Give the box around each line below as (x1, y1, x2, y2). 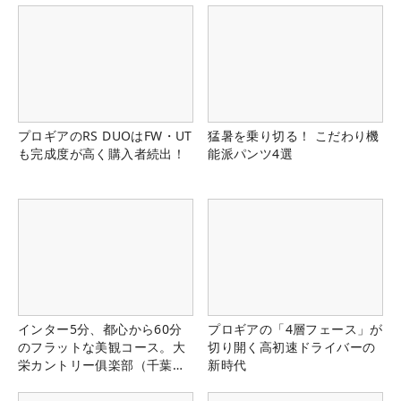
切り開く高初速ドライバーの (208, 337, 376, 355)
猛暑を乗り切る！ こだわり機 (208, 126, 380, 144)
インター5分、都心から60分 (18, 320, 183, 337)
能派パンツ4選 (208, 144, 293, 162)
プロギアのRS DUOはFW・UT (18, 126, 192, 144)
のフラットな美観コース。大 (18, 337, 186, 355)
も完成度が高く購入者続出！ (18, 144, 186, 162)
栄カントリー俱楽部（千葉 (18, 355, 173, 373)
